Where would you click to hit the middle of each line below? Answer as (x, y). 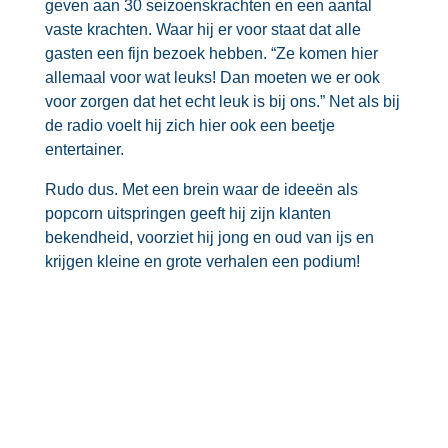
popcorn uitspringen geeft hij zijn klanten (187, 213)
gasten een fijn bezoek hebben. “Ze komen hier (211, 53)
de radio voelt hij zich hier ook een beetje (189, 125)
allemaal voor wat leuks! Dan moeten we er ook (212, 77)
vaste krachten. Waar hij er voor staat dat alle (202, 29)
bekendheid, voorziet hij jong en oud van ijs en (209, 237)
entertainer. (84, 149)
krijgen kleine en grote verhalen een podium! (202, 261)
